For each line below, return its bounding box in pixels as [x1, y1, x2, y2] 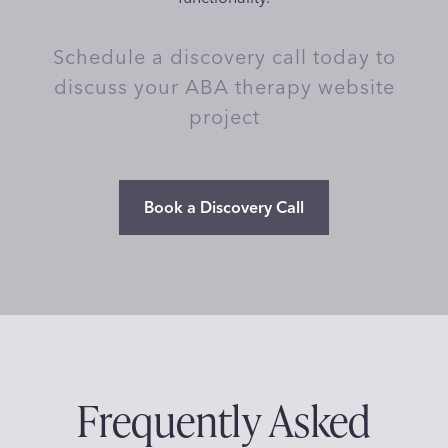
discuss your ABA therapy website [53, 73, 395, 99]
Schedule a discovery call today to [52, 43, 396, 69]
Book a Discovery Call [144, 196, 304, 217]
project [188, 103, 260, 129]
